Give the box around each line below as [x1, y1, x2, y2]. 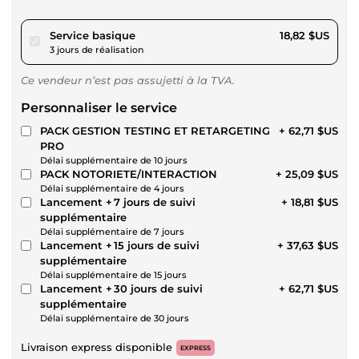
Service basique [50, 28, 135, 42]
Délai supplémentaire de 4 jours [40, 182, 184, 194]
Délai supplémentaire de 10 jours [40, 154, 188, 166]
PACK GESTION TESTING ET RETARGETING [40, 123, 270, 137]
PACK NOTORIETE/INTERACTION [72, 167, 217, 180]
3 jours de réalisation [50, 43, 143, 55]
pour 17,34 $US [135, 27, 212, 41]
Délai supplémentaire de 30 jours [40, 312, 189, 324]
